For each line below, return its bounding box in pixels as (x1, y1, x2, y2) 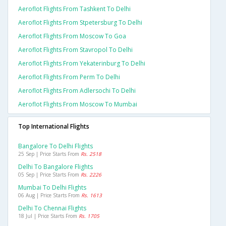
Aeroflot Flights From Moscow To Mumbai (18, 100, 137, 109)
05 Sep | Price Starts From (18, 171, 81, 179)
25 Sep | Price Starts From (18, 150, 81, 158)
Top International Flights (18, 122, 89, 131)
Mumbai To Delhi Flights (18, 183, 86, 192)
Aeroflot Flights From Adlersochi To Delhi (18, 86, 136, 95)
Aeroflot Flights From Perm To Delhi (18, 73, 120, 82)
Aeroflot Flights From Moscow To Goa (18, 32, 126, 41)
